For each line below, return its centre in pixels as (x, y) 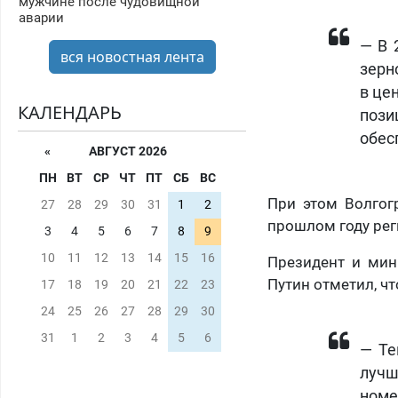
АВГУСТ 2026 (127, 152)
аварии (41, 18)
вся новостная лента (132, 57)
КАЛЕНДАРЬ (69, 113)
